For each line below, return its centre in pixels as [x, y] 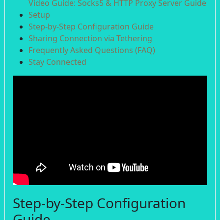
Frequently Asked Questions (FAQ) [92, 50]
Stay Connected [57, 62]
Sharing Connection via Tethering [90, 38]
